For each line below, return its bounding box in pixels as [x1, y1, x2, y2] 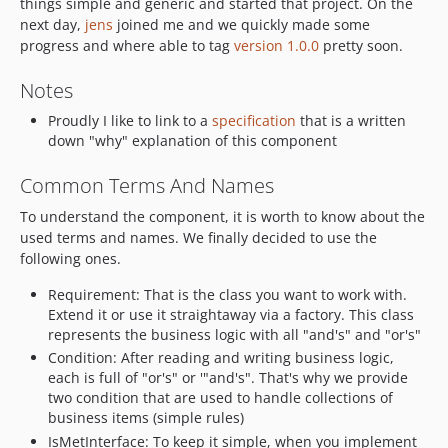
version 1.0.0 [234, 35, 319, 55]
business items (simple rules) [48, 408, 244, 427]
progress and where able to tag [20, 35, 234, 55]
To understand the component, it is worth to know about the [20, 206, 425, 226]
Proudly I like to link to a [48, 110, 212, 130]
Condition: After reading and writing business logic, [48, 348, 394, 367]
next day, [20, 14, 85, 34]
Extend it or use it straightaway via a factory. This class [48, 304, 414, 324]
